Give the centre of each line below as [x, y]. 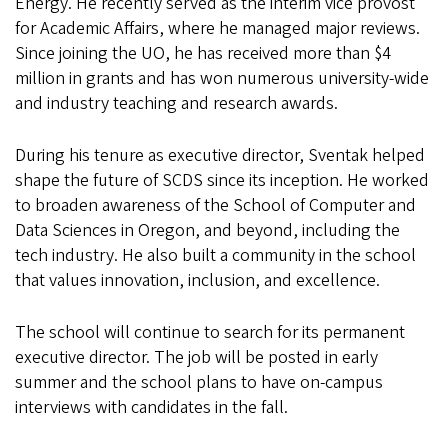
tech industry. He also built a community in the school [215, 256]
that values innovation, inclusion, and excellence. [199, 281]
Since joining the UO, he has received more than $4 [203, 54]
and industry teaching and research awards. [176, 104]
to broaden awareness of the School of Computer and [215, 206]
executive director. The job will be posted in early [196, 358]
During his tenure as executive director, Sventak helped [220, 156]
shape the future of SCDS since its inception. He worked [222, 181]
